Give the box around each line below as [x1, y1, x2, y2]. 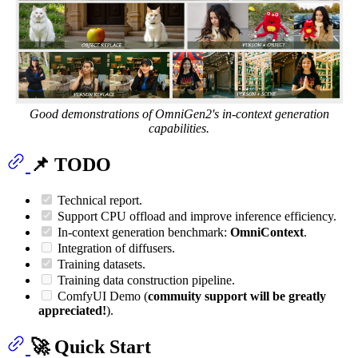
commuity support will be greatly [148, 289, 326, 304]
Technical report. [54, 193, 142, 208]
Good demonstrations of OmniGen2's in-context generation [29, 107, 329, 121]
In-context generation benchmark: [54, 225, 230, 240]
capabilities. [149, 121, 209, 136]
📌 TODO [30, 154, 111, 176]
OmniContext [230, 225, 304, 240]
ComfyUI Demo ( [54, 289, 148, 304]
